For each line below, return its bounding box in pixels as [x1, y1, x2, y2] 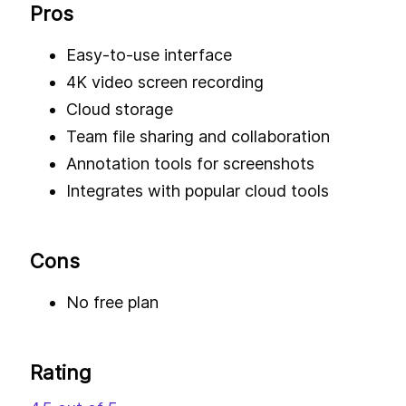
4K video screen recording [66, 72, 264, 92]
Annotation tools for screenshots [66, 154, 314, 174]
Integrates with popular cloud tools [66, 181, 329, 201]
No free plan [66, 293, 159, 313]
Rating [30, 361, 92, 385]
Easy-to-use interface [66, 45, 232, 65]
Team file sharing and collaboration [66, 127, 330, 147]
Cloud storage [66, 100, 173, 120]
